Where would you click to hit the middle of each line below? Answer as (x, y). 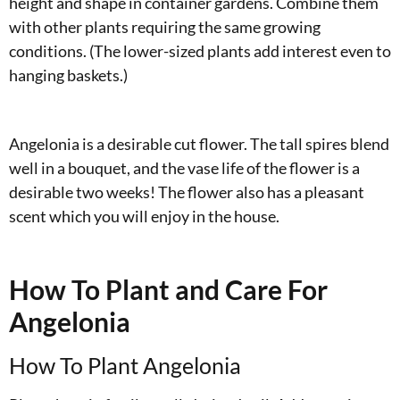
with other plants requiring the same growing (165, 26)
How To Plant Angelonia (125, 365)
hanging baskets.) (68, 75)
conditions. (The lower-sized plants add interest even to (200, 50)
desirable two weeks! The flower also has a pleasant (187, 192)
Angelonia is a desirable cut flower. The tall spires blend (199, 143)
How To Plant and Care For (168, 289)
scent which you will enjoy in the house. (144, 216)
